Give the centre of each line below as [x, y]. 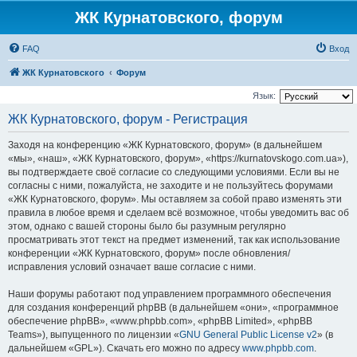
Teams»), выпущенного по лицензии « [94, 335]
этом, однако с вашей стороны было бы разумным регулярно [147, 226]
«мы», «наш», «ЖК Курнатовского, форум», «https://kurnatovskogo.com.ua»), [178, 159]
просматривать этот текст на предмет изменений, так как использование [174, 240]
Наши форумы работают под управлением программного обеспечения [170, 294]
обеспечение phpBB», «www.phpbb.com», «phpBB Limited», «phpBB [160, 321]
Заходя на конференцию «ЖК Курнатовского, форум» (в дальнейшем [165, 145]
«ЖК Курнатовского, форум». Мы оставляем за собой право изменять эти [175, 199]
